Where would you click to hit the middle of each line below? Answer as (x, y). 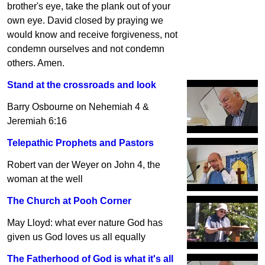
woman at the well (45, 179)
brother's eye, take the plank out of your (89, 6)
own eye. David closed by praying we (85, 20)
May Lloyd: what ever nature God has (85, 223)
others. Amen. (36, 63)
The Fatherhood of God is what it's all (90, 259)
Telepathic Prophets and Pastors (80, 143)
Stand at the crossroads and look (82, 85)
